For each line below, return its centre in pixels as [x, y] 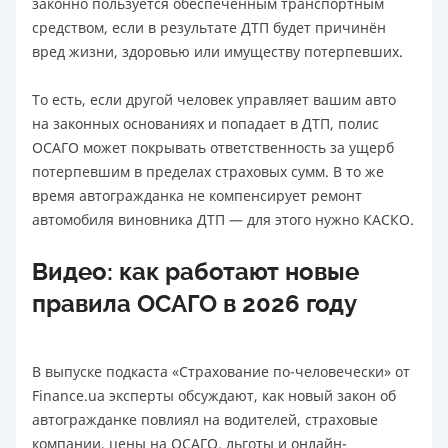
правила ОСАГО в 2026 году [194, 303]
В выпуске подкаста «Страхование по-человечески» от [221, 371]
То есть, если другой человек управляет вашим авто [214, 99]
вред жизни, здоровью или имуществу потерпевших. [217, 51]
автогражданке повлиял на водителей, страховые [205, 419]
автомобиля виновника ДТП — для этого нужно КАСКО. [223, 219]
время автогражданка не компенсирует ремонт [197, 195]
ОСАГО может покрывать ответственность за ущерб [213, 147]
